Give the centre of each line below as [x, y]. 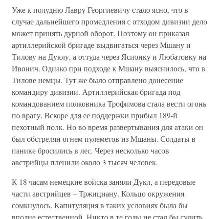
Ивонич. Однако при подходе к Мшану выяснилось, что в [109, 68]
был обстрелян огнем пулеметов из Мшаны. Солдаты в [104, 139]
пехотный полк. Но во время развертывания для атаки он [108, 127]
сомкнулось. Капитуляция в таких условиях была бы [100, 205]
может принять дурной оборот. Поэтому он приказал [100, 33]
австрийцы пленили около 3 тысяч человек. [85, 162]
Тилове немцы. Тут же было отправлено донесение [98, 80]
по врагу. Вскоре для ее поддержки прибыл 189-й [95, 115]
